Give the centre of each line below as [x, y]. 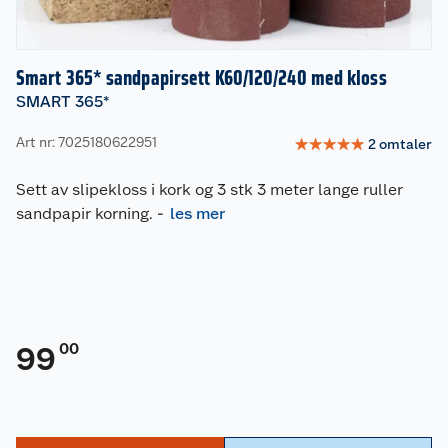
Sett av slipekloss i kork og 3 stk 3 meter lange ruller [209, 190]
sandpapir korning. [84, 214]
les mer [197, 214]
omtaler [405, 143]
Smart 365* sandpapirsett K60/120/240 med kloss [201, 78]
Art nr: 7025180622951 [86, 141]
